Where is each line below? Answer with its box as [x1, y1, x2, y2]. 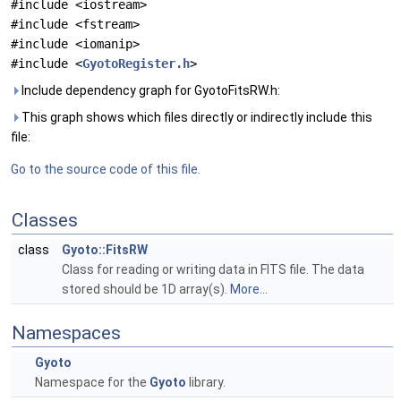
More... [230, 282, 268, 296]
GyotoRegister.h [82, 56, 190, 71]
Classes [12, 209, 78, 231]
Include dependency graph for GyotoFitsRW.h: [19, 83, 280, 98]
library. [186, 375, 226, 389]
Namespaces [12, 322, 121, 344]
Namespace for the [35, 375, 149, 389]
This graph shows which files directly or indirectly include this [19, 110, 372, 124]
